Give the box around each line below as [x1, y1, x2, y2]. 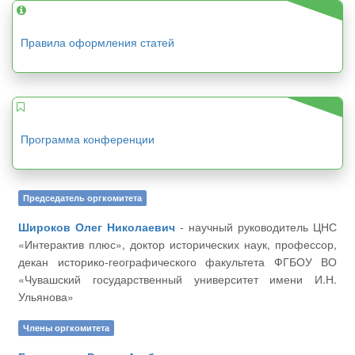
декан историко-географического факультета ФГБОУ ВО [18, 254, 337, 269]
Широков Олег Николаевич [18, 219, 175, 235]
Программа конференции [21, 131, 155, 147]
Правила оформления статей [21, 34, 174, 50]
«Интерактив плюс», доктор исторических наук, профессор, [18, 236, 337, 252]
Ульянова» [18, 288, 74, 304]
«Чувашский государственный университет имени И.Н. [18, 271, 337, 287]
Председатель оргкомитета [23, 192, 142, 204]
